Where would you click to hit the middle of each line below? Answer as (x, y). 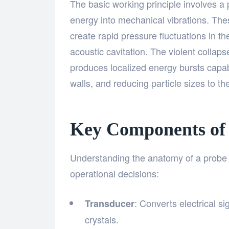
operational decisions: (114, 174)
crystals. (102, 220)
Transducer (110, 204)
